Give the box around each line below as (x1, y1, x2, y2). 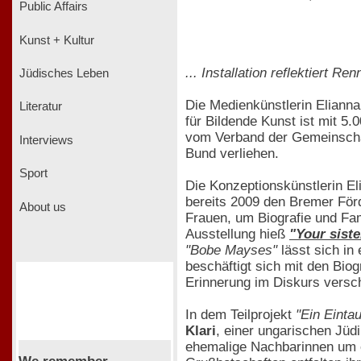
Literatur (16, 100, 62, 114)
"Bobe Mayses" (185, 242, 277, 258)
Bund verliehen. (185, 145, 279, 161)
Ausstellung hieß (185, 226, 289, 242)
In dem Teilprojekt (185, 306, 296, 322)
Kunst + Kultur (16, 33, 94, 47)
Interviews (16, 133, 73, 147)
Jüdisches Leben (16, 67, 109, 80)
